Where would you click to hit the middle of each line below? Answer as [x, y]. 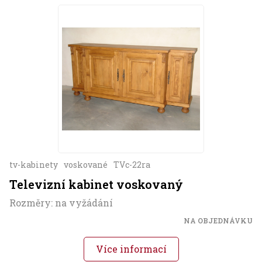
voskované [86, 165]
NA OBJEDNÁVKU [218, 221]
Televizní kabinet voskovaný [96, 185]
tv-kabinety [34, 165]
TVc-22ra [132, 165]
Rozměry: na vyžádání [61, 203]
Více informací [131, 249]
